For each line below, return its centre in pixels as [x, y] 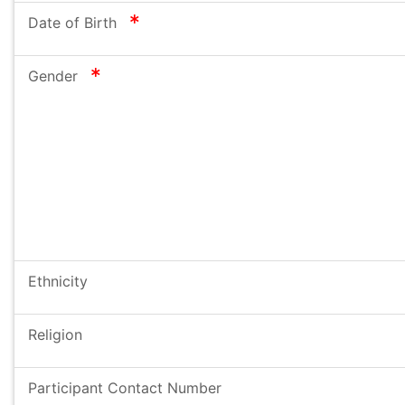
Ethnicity [58, 281]
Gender [55, 76]
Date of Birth [75, 23]
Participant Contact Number [125, 388]
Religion [55, 334]
